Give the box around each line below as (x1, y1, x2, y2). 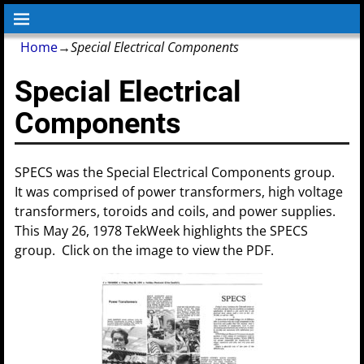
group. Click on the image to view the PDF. (15, 240, 275, 259)
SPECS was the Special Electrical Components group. (15, 162, 339, 181)
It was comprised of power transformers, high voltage (15, 182, 344, 201)
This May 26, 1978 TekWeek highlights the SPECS (15, 221, 309, 240)
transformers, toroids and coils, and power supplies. (15, 201, 336, 220)
